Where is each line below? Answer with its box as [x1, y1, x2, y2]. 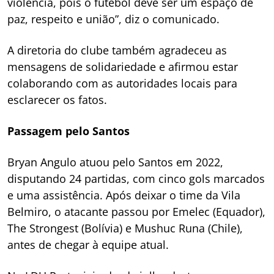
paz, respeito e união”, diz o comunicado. [7, 12, 220, 27]
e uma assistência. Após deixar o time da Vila [7, 188, 240, 203]
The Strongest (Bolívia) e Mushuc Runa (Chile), [7, 221, 243, 236]
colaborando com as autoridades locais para [7, 76, 237, 91]
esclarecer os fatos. [7, 92, 107, 108]
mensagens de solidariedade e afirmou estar [7, 59, 238, 75]
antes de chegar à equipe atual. [7, 237, 169, 253]
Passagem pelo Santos [7, 124, 130, 139]
